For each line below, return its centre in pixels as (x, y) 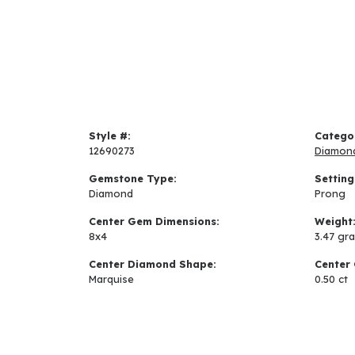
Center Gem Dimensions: (154, 221)
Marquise (111, 279)
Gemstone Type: (133, 179)
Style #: (110, 136)
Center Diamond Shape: (153, 264)
